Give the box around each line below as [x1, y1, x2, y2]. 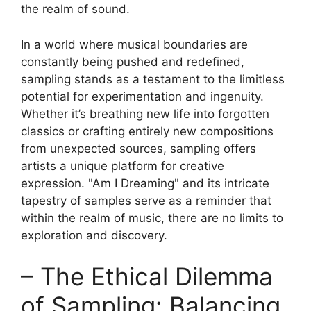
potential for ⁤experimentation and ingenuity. [21, 89, 264, 103]
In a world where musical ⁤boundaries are [21, 37, 248, 51]
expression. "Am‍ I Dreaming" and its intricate [21, 176, 269, 190]
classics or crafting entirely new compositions [21, 124, 274, 138]
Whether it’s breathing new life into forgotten [21, 106, 269, 121]
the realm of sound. [21, 2, 130, 17]
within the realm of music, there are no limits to [21, 210, 283, 225]
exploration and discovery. [21, 228, 167, 242]
